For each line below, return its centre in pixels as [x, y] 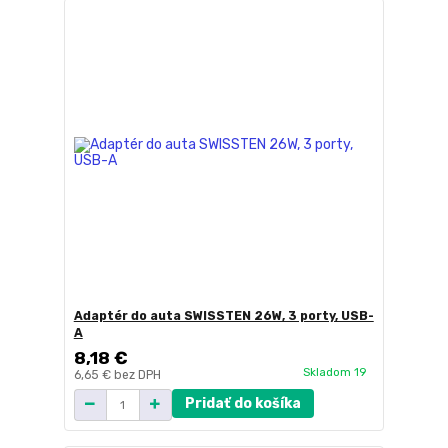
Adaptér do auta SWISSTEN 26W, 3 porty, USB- [223, 315]
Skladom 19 [336, 372]
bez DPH [137, 374]
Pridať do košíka [242, 403]
